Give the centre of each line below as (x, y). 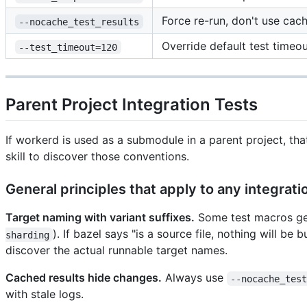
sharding (27, 235)
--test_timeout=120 (68, 47)
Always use (194, 278)
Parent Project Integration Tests (132, 105)
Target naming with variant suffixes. (100, 218)
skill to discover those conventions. (97, 157)
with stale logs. (45, 294)
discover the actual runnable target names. (116, 250)
